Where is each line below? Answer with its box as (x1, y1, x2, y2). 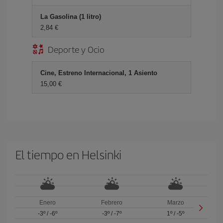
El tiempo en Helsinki (15, 146, 121, 163)
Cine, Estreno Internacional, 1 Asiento (40, 69, 157, 77)
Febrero (101, 199, 122, 206)
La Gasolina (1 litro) (40, 13, 101, 20)
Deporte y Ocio (48, 43, 105, 55)
